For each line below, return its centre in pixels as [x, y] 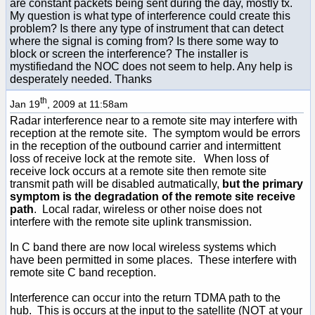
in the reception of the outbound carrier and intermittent [145, 146]
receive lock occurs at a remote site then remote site [138, 171]
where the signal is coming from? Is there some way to [144, 41]
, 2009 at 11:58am [88, 104]
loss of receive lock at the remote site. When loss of [139, 158]
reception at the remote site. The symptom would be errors [155, 133]
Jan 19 [25, 104]
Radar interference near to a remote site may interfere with [154, 120]
